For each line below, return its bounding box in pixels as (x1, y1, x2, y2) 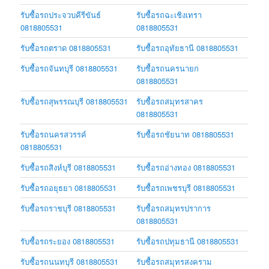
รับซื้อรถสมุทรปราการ (136, 202, 211, 214)
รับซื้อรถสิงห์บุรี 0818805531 (20, 162, 116, 174)
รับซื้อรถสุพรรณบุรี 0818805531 (20, 95, 128, 107)
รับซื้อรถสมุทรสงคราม (136, 256, 213, 268)
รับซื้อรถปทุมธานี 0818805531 (136, 235, 240, 247)
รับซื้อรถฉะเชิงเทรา (136, 9, 202, 21)
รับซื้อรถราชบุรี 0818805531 (20, 202, 116, 214)
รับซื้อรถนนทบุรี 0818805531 (20, 256, 119, 268)
